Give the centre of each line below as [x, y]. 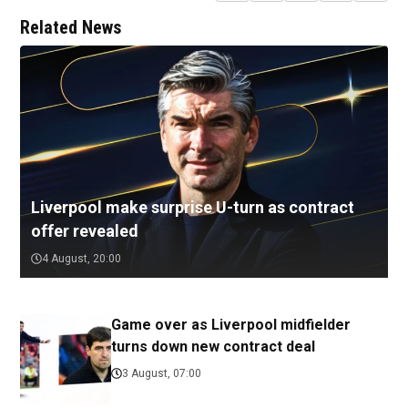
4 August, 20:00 [82, 259]
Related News [71, 28]
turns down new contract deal [213, 347]
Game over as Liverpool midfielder [231, 325]
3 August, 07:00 [162, 374]
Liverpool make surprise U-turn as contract [193, 208]
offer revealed [85, 231]
